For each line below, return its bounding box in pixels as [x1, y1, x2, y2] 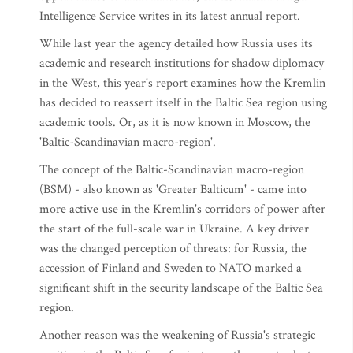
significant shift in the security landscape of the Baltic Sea [39, 280, 323, 296]
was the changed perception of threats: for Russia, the [39, 240, 307, 257]
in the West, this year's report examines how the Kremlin [39, 75, 325, 91]
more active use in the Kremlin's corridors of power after [39, 201, 325, 217]
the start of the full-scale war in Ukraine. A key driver [39, 221, 309, 237]
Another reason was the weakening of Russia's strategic [39, 327, 315, 344]
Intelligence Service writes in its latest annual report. [39, 8, 300, 24]
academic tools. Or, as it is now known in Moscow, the [39, 114, 310, 131]
